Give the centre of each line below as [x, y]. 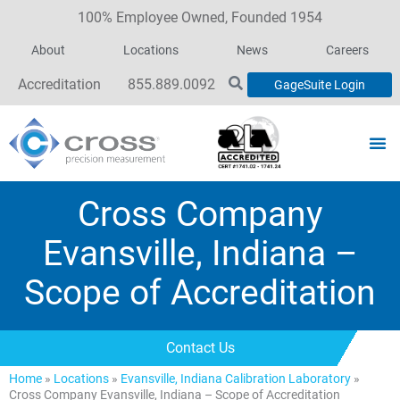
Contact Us [200, 347]
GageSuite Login [319, 85]
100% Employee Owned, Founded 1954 [200, 18]
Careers [347, 50]
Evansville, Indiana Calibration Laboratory [236, 378]
